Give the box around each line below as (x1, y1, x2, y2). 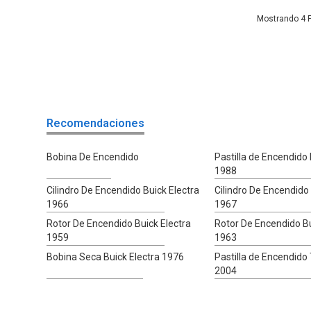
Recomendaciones (47, 117, 145, 131)
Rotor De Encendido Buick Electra (47, 218, 192, 230)
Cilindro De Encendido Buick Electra (47, 185, 200, 196)
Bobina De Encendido (47, 151, 140, 163)
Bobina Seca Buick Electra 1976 (47, 251, 185, 263)
